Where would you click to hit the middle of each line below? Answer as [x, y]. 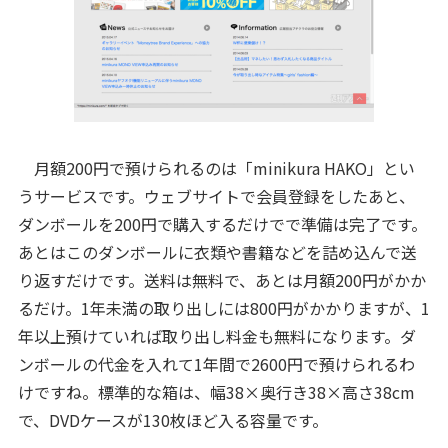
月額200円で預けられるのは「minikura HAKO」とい [216, 168]
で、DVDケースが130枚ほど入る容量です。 [172, 420]
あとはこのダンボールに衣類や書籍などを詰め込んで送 [217, 252]
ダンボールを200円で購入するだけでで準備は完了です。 [222, 224]
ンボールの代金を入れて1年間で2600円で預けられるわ [216, 364]
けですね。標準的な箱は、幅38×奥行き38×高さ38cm [216, 392]
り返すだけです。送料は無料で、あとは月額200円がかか [221, 280]
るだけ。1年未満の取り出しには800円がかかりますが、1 [223, 308]
